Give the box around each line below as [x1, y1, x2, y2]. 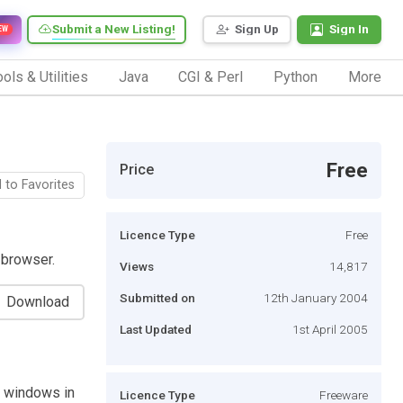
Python [273, 67, 318, 85]
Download [6, 292, 69, 310]
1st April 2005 [292, 321, 368, 336]
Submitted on [120, 290, 195, 305]
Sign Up [235, 22, 279, 37]
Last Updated [120, 321, 192, 336]
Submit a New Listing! [52, 22, 175, 37]
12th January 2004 [264, 290, 368, 305]
